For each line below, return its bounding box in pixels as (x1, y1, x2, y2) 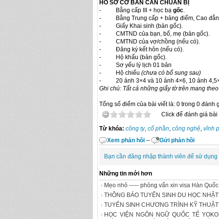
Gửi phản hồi (159, 137, 195, 144)
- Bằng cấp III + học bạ (99, 7, 173, 14)
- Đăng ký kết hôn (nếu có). (99, 46, 184, 53)
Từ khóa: (99, 125, 126, 132)
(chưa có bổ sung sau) (141, 69, 201, 76)
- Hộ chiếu (99, 69, 141, 76)
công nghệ (172, 125, 200, 132)
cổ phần (148, 125, 169, 132)
